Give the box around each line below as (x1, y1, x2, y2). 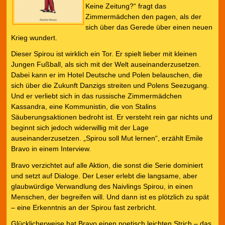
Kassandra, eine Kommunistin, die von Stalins (11, 102, 156, 111)
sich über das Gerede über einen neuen (85, 23, 212, 32)
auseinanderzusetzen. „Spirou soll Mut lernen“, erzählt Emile (11, 134, 203, 143)
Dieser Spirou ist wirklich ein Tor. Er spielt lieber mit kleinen (11, 50, 197, 58)
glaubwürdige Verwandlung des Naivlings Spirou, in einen (11, 182, 193, 190)
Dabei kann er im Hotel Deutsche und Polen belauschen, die (11, 71, 202, 79)
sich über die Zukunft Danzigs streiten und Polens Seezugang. (11, 81, 209, 90)
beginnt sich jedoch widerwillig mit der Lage (11, 124, 149, 132)
